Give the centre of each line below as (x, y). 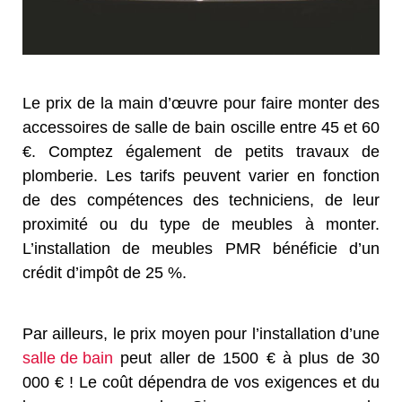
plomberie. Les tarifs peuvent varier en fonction (201, 176)
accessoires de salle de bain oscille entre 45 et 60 (201, 128)
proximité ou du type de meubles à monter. (201, 225)
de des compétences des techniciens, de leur (201, 201)
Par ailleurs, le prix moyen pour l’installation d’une (201, 334)
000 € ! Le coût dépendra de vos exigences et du (201, 383)
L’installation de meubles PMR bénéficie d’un (201, 249)
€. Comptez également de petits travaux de (201, 152)
